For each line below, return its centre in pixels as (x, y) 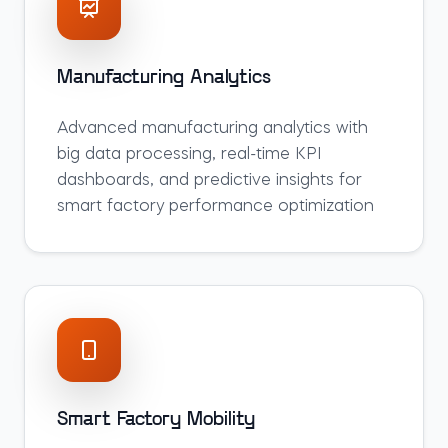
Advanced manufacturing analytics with (212, 129)
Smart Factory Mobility (156, 420)
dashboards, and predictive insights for (209, 181)
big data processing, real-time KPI (189, 155)
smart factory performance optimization (215, 207)
